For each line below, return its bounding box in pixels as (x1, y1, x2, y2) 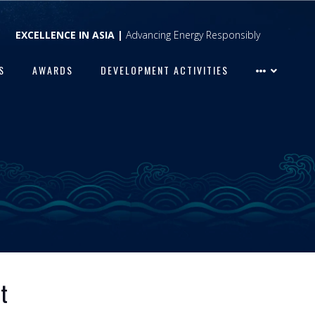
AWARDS (32, 63, 73, 77)
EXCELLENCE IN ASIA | (15, 28, 126, 41)
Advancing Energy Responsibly (126, 28, 260, 41)
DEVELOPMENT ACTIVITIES (101, 63, 229, 77)
